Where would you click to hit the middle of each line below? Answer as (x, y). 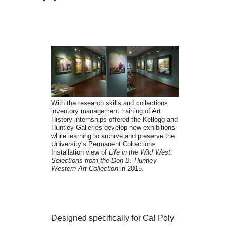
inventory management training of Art (106, 111)
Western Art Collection (85, 169)
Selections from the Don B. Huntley (104, 161)
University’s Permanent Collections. (104, 144)
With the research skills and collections (110, 103)
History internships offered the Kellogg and (114, 120)
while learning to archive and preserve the (113, 136)
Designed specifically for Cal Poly (113, 218)
